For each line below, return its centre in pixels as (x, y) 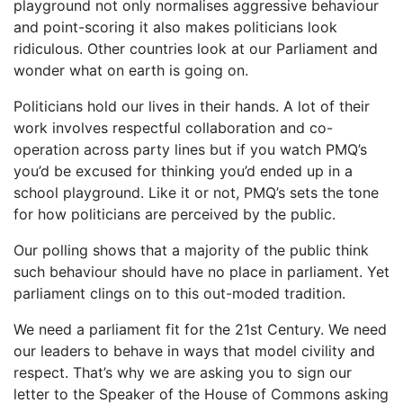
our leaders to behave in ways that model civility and (194, 351)
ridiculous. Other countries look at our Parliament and (196, 49)
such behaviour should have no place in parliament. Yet (201, 272)
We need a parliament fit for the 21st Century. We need (200, 329)
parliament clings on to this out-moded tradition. (182, 293)
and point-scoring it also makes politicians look (175, 27)
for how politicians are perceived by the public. (177, 214)
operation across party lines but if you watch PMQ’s (190, 149)
